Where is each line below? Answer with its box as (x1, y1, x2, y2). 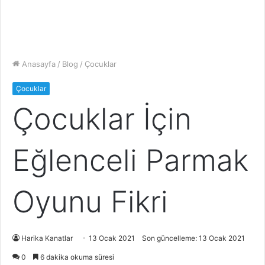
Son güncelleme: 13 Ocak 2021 (142, 234, 245, 243)
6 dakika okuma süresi (38, 253, 114, 261)
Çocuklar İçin (12, 101, 192, 137)
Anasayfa (20, 59, 56, 69)
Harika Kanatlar (21, 234, 73, 243)
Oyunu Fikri (12, 184, 168, 219)
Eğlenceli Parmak (12, 143, 248, 178)
